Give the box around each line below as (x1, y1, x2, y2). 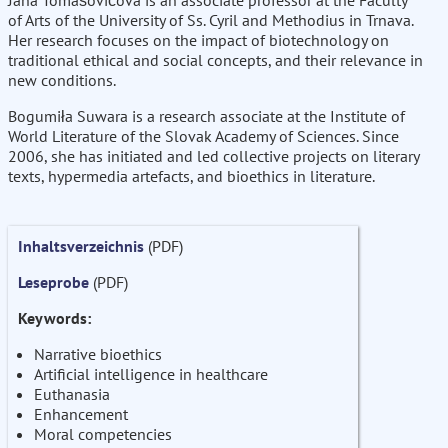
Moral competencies (34, 424, 172, 445)
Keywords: (18, 308, 91, 329)
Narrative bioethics (34, 344, 162, 365)
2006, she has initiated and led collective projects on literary (8, 146, 419, 167)
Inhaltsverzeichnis (18, 236, 144, 257)
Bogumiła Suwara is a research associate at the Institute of (8, 106, 405, 127)
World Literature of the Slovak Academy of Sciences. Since (8, 126, 399, 147)
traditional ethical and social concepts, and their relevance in (8, 50, 423, 71)
